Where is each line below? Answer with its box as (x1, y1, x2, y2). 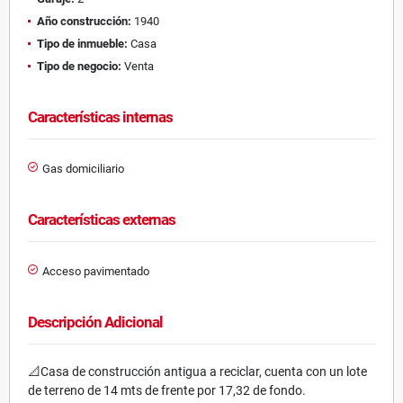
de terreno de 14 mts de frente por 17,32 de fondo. (28, 382, 306, 398)
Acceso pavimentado (42, 264, 149, 278)
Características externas (28, 210, 175, 228)
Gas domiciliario (42, 161, 124, 175)
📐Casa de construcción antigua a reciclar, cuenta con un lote (28, 363, 367, 379)
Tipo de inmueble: (37, 36, 128, 50)
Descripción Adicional (28, 312, 163, 331)
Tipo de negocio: (37, 58, 121, 73)
